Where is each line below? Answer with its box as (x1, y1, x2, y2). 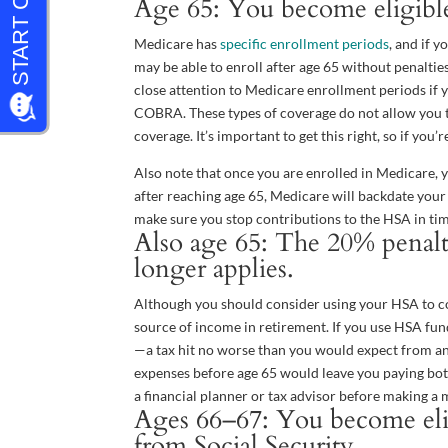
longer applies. (134, 251, 295, 286)
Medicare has (134, 35, 221, 52)
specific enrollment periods (220, 35, 390, 52)
